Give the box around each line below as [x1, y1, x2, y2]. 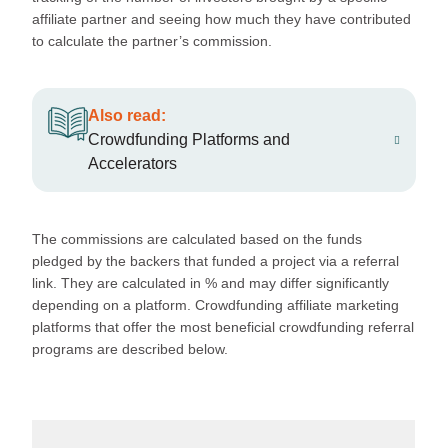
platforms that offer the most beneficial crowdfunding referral [32, 319, 414, 336]
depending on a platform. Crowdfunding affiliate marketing [32, 297, 399, 314]
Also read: [88, 107, 166, 125]
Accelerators [88, 155, 177, 173]
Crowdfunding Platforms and [88, 131, 290, 149]
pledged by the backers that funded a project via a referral [32, 253, 399, 270]
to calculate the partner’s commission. [32, 33, 272, 50]
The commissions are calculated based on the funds [32, 231, 362, 248]
